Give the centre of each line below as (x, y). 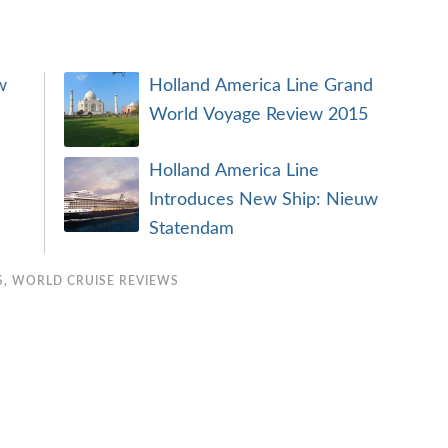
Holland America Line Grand (261, 86)
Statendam (191, 229)
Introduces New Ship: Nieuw (263, 200)
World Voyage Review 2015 (258, 115)
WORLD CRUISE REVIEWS (95, 281)
